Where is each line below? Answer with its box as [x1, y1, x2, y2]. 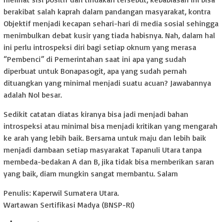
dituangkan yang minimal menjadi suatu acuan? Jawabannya [3, 78, 211, 88]
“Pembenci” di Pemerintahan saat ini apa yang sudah [3, 54, 186, 64]
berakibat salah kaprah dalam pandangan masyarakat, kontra [3, 6, 211, 17]
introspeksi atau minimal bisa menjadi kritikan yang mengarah [3, 121, 218, 131]
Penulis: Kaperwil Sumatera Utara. [3, 188, 119, 198]
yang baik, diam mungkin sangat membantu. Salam [3, 168, 178, 179]
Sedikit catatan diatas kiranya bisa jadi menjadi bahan [3, 109, 188, 119]
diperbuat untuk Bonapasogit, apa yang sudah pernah [3, 66, 187, 76]
